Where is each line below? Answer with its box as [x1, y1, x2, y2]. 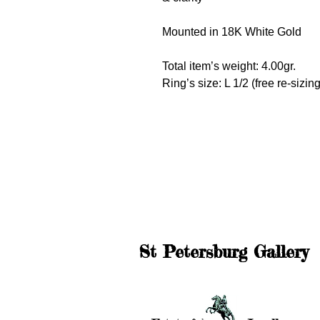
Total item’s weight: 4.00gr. [162, 60, 299, 73]
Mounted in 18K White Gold [162, 26, 304, 39]
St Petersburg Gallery [139, 241, 309, 263]
